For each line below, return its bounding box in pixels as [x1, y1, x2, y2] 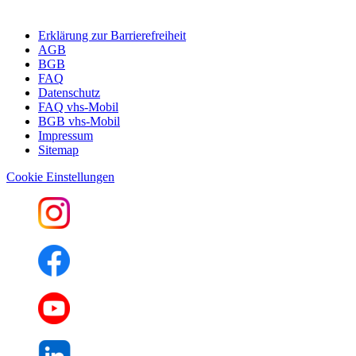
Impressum [38, 128, 93, 142]
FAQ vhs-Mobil [38, 99, 118, 114]
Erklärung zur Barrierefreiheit [38, 28, 186, 42]
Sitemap [38, 142, 79, 157]
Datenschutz [38, 85, 100, 99]
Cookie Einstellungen [6, 169, 114, 184]
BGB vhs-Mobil [38, 114, 120, 128]
